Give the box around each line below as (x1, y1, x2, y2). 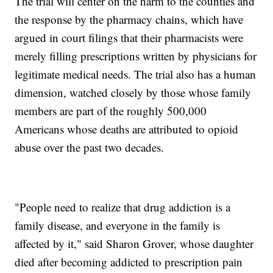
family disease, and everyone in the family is (15, 218, 221, 233)
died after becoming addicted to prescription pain (15, 254, 243, 270)
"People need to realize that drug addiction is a (15, 199, 231, 215)
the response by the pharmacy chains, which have (15, 12, 244, 27)
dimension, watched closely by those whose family (15, 85, 252, 101)
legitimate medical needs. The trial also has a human (15, 66, 257, 82)
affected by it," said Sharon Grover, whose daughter (15, 236, 254, 252)
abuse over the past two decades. (15, 140, 165, 155)
